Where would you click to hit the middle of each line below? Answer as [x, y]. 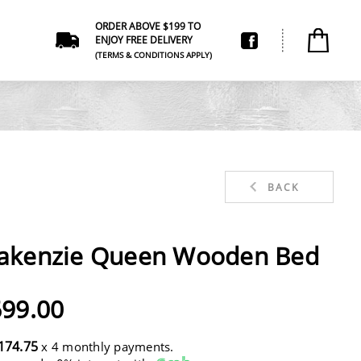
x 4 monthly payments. [106, 346]
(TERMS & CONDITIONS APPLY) [154, 54]
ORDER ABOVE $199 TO [148, 26]
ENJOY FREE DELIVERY [144, 40]
